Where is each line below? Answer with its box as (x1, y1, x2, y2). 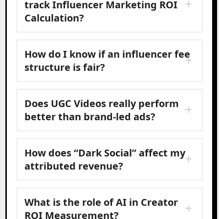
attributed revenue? (24, 159, 124, 173)
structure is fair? (24, 60, 106, 74)
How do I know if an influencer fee (24, 47, 191, 61)
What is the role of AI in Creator (24, 195, 178, 209)
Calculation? (24, 11, 85, 24)
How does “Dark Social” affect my (24, 146, 186, 159)
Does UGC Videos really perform (24, 96, 179, 110)
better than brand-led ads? (24, 109, 156, 123)
